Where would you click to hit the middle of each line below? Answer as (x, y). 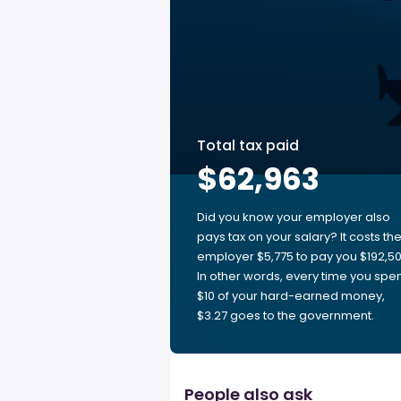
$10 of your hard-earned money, (291, 296)
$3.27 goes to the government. (286, 316)
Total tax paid (248, 145)
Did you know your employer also (294, 217)
